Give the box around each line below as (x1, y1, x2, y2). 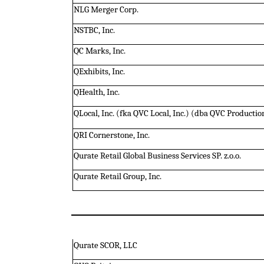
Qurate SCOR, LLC (73, 240, 137, 251)
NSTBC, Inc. (73, 25, 115, 35)
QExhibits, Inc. (73, 66, 125, 77)
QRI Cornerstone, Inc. (73, 130, 150, 140)
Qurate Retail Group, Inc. (73, 171, 161, 181)
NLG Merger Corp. (73, 4, 138, 15)
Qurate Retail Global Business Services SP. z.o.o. (73, 150, 241, 161)
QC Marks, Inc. (73, 45, 126, 56)
